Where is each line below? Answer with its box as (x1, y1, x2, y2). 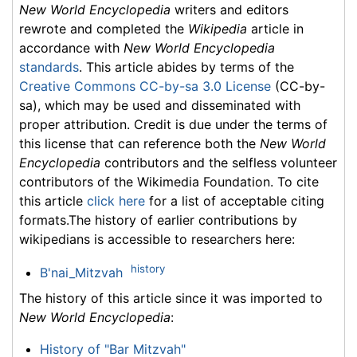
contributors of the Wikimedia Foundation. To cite (19, 173, 319, 190)
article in (247, 20, 304, 37)
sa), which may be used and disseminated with (19, 96, 300, 113)
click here (87, 192, 145, 209)
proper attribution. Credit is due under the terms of (19, 116, 328, 132)
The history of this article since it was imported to (19, 290, 323, 307)
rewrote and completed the (19, 20, 188, 37)
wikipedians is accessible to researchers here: (19, 230, 295, 247)
